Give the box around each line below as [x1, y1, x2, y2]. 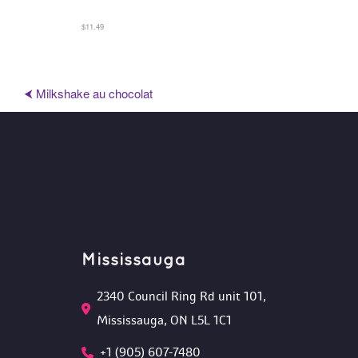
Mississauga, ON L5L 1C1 [97, 313, 232, 328]
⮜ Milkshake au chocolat [24, 85, 153, 101]
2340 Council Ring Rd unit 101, [97, 289, 266, 304]
